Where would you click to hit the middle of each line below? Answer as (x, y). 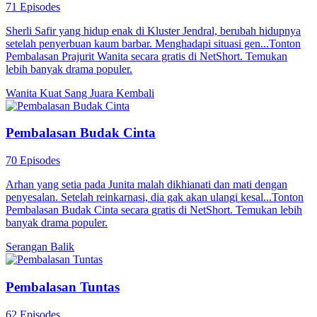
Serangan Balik (40, 247)
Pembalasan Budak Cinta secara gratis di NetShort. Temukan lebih (154, 210)
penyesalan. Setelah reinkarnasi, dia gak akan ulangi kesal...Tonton (155, 197)
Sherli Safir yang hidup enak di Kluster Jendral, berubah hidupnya (153, 30)
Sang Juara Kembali (109, 93)
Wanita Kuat (35, 93)
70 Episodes (33, 161)
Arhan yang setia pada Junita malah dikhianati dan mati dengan (146, 185)
